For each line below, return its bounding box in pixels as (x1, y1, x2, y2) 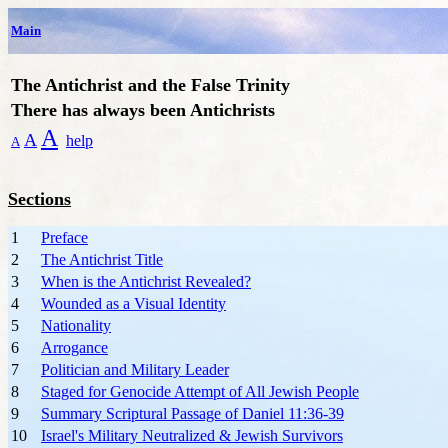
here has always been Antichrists (23, 100, 275, 120)
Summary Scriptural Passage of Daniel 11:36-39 (41, 405, 344, 422)
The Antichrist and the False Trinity (11, 75, 290, 95)
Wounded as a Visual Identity (41, 295, 226, 312)
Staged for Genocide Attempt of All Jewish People (41, 383, 359, 400)
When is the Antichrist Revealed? (41, 273, 251, 290)
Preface (41, 229, 88, 246)
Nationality (41, 317, 111, 334)
